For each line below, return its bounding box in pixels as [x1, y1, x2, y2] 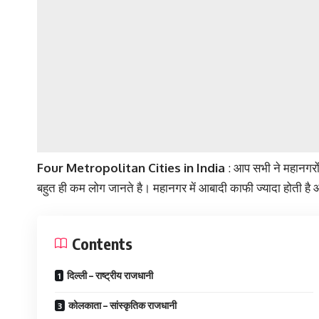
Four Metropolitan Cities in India [37, 159, 225, 175]
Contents [72, 234, 132, 254]
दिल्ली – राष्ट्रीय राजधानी [67, 269, 153, 282]
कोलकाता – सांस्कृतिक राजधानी [68, 299, 177, 312]
